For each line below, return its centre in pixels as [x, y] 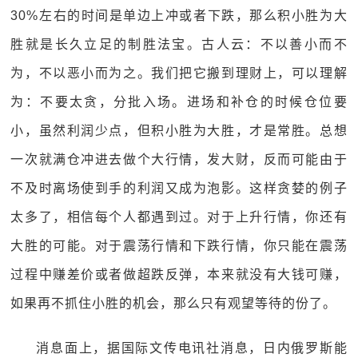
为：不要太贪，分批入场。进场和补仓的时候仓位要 [179, 102]
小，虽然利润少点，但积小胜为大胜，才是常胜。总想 [179, 131]
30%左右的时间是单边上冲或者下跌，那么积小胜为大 [179, 16]
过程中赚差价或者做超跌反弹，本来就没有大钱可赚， [179, 274]
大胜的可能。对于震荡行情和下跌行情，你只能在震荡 [179, 246]
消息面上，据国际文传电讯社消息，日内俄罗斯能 [192, 348]
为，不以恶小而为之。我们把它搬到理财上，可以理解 [179, 73]
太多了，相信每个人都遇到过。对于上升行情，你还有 [179, 217]
